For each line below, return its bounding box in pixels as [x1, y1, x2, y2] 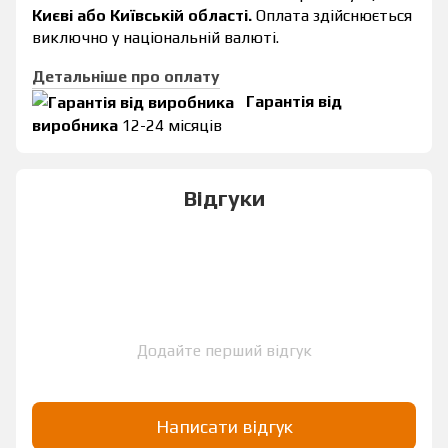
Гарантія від [246, 91, 342, 111]
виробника [32, 116, 118, 136]
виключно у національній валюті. [32, 27, 279, 47]
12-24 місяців [118, 116, 222, 136]
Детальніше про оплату [32, 66, 220, 86]
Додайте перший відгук [136, 341, 312, 361]
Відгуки [183, 185, 265, 212]
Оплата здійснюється [252, 5, 412, 25]
